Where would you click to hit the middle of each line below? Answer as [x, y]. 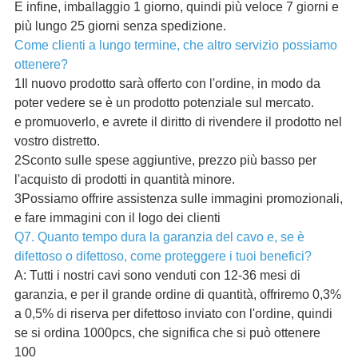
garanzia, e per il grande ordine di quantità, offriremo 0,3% [177, 295]
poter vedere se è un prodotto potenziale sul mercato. [164, 103]
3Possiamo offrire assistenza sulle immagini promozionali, [178, 199]
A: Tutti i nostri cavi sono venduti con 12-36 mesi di [157, 276]
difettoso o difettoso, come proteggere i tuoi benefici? [163, 257]
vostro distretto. [57, 141]
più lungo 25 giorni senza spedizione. [120, 26]
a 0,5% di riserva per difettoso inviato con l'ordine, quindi [173, 314]
